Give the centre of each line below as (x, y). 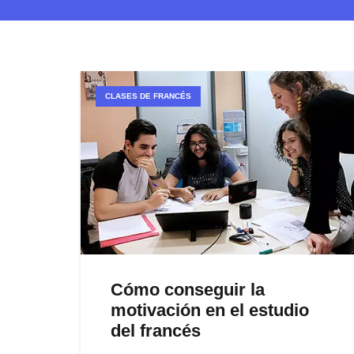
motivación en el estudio (210, 310)
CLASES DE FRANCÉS (149, 96)
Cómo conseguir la (188, 289)
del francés (156, 330)
